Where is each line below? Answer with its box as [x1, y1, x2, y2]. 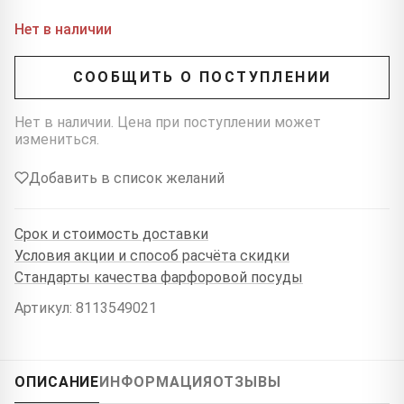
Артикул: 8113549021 [14, 298, 157, 317]
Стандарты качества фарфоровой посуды [14, 269, 303, 287]
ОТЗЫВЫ [213, 372, 281, 390]
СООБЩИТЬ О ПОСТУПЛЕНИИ [72, 69, 332, 87]
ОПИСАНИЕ [14, 372, 100, 390]
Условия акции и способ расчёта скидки [14, 247, 289, 265]
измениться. [14, 130, 99, 148]
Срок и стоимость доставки [14, 225, 208, 243]
